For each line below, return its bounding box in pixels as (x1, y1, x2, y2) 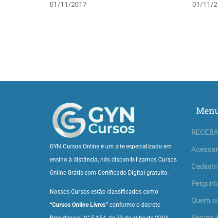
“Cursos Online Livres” (50, 201, 108, 208)
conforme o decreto (108, 201, 161, 208)
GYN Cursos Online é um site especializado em (50, 143, 172, 150)
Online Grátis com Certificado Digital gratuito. (50, 169, 169, 176)
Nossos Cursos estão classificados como (50, 188, 158, 195)
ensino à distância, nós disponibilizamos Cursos (50, 156, 177, 163)
